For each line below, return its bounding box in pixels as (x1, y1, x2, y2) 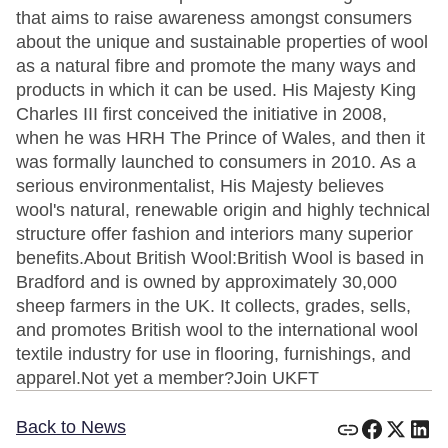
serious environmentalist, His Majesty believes (16, 176, 384, 196)
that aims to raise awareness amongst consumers (16, 8, 412, 28)
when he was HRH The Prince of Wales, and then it (16, 128, 425, 148)
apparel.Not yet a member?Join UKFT (16, 368, 319, 388)
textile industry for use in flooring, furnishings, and (16, 344, 411, 364)
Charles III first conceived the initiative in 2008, (16, 104, 387, 124)
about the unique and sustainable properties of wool (16, 32, 428, 52)
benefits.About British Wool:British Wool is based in (16, 248, 424, 268)
